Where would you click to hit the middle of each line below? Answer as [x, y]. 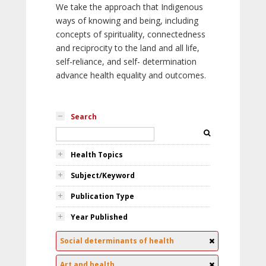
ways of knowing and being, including [127, 20]
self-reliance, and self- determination [126, 61]
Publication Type [102, 196]
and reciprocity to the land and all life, [128, 48]
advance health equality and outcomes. [131, 75]
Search [84, 117]
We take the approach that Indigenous [129, 7]
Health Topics [97, 155]
